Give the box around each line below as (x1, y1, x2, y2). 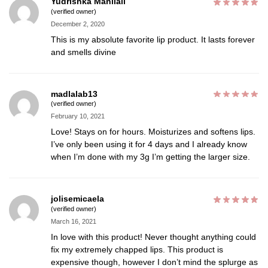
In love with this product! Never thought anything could (51, 232, 256, 242)
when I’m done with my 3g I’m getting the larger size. (51, 152, 250, 162)
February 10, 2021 (51, 112, 105, 120)
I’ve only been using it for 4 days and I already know (51, 139, 247, 150)
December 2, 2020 (51, 20, 105, 28)
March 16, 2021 (51, 218, 96, 225)
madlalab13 (51, 89, 98, 99)
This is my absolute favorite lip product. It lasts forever (51, 34, 255, 44)
